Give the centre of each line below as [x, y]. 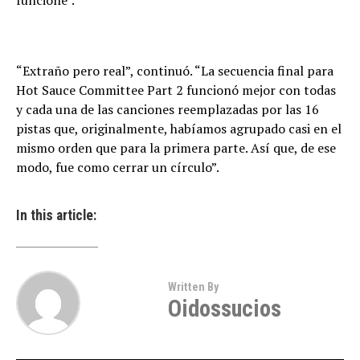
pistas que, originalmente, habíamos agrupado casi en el [179, 129]
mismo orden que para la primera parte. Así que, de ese [176, 148]
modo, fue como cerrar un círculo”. [118, 167]
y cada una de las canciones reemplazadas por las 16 [168, 109]
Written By [193, 287]
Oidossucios [224, 309]
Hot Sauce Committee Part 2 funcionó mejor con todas [176, 90]
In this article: [56, 215]
